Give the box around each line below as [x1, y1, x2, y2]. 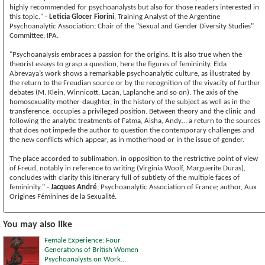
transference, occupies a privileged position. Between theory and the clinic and [9, 107, 256, 115]
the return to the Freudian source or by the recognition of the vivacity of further [9, 79, 260, 87]
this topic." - [9, 12, 49, 21]
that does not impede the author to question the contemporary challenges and [9, 126, 254, 134]
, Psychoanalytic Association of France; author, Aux [97, 183, 257, 191]
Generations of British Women [44, 245, 138, 254]
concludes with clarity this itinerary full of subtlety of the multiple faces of [9, 173, 240, 182]
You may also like [3, 219, 72, 230]
